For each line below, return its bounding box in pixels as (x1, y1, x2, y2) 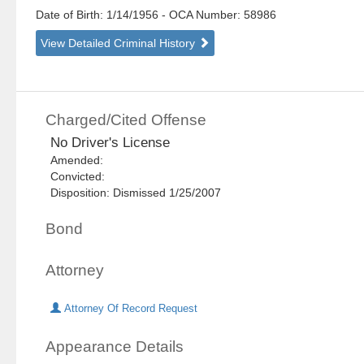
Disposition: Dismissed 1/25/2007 (50, 186, 222, 200)
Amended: (50, 154, 110, 167)
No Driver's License (50, 135, 171, 151)
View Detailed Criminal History (41, 37, 199, 50)
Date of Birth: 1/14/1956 (36, 8, 162, 22)
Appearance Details (45, 338, 184, 356)
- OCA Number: (162, 8, 241, 22)
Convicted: (50, 170, 112, 184)
